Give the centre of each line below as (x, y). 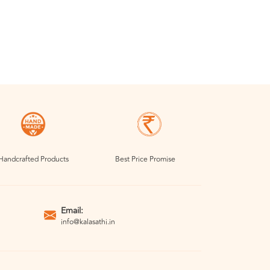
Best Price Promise (145, 159)
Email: (72, 210)
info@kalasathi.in (88, 222)
